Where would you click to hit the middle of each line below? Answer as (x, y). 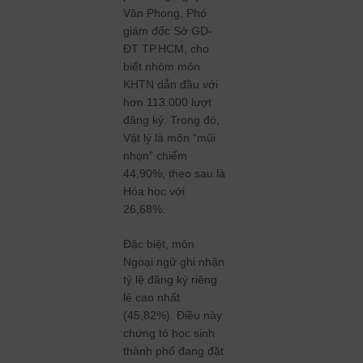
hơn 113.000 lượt (168, 102)
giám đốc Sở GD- (168, 31)
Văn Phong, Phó (165, 13)
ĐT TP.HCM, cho (167, 49)
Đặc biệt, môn (159, 244)
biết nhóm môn (162, 66)
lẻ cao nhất (152, 297)
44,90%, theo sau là (175, 173)
